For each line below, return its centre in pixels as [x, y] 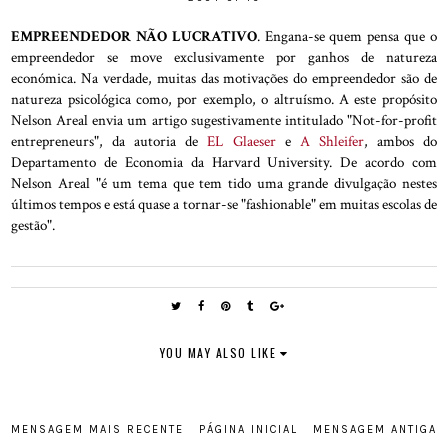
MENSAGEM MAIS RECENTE [98, 430]
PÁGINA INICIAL [248, 430]
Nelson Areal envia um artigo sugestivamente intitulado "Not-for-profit [224, 120]
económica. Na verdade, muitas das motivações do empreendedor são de [224, 78]
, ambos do [400, 141]
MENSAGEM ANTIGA [374, 430]
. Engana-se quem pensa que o [346, 36]
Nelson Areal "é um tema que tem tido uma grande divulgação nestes [224, 183]
